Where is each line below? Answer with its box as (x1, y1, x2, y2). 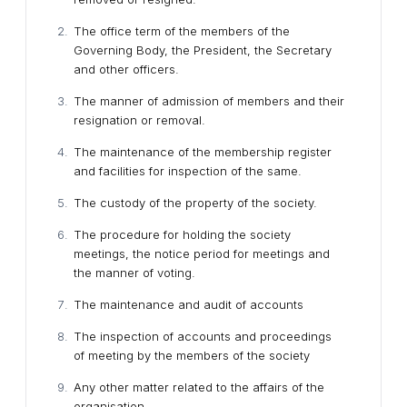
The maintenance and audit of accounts (74, 297, 303, 312)
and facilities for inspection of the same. (74, 164, 302, 178)
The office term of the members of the (74, 24, 290, 38)
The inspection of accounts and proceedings (74, 329, 332, 343)
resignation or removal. (74, 113, 205, 127)
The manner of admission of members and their (74, 94, 344, 108)
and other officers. (74, 62, 179, 76)
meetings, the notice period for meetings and (74, 246, 330, 261)
